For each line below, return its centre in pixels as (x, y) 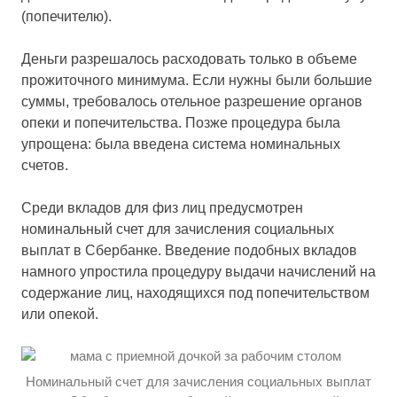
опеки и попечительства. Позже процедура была (181, 122)
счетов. (45, 165)
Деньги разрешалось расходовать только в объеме (189, 58)
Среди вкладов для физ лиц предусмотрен (162, 207)
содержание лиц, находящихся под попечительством (195, 292)
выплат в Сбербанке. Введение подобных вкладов (189, 250)
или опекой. (60, 314)
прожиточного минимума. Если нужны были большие (197, 80)
